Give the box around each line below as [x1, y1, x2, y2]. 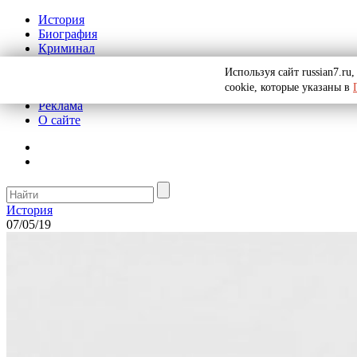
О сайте [38, 113, 80, 127]
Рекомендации [38, 84, 117, 98]
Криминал [38, 41, 95, 55]
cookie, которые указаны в [225, 81, 353, 93]
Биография [38, 27, 97, 41]
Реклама [38, 99, 83, 112]
